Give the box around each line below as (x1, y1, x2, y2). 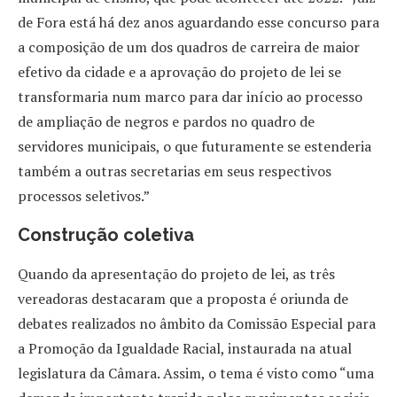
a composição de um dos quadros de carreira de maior (18, 36, 360, 57)
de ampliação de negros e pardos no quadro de (18, 111, 315, 131)
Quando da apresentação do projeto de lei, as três (18, 263, 335, 284)
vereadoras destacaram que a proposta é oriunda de (18, 288, 348, 308)
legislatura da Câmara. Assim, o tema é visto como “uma (18, 362, 374, 383)
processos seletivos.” (18, 185, 150, 206)
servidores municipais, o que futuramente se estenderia (18, 136, 371, 156)
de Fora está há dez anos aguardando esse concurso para (18, 12, 379, 32)
